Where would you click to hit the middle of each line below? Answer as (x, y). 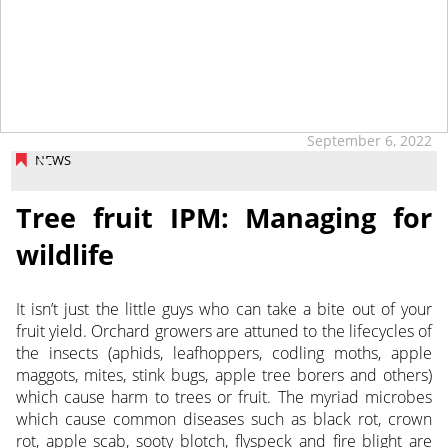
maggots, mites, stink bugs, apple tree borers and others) (224, 375)
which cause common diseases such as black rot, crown (224, 419)
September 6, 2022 (370, 140)
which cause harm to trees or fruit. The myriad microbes (224, 397)
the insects (61, 353)
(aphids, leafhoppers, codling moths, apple (270, 353)
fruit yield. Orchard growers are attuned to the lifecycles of (224, 331)
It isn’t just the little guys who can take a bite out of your (224, 309)
